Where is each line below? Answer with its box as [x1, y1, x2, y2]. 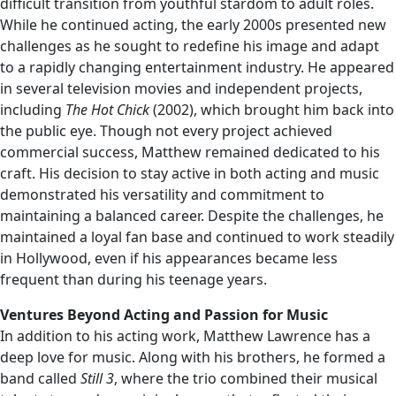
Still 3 [80, 368, 114, 388]
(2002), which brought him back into [149, 99, 394, 119]
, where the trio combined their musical [114, 368, 377, 388]
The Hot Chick [65, 99, 149, 119]
